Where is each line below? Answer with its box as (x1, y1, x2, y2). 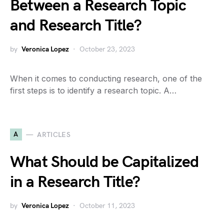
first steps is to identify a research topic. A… (10, 85, 176, 95)
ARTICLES (37, 130, 71, 139)
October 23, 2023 (79, 45, 135, 53)
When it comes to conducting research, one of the (10, 73, 202, 83)
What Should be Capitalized (10, 152, 199, 172)
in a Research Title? (10, 172, 140, 192)
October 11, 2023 (79, 201, 135, 210)
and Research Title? (10, 16, 141, 35)
